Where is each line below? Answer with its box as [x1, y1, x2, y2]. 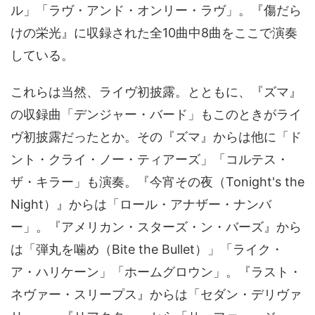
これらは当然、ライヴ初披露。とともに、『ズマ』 [11, 84, 302, 99]
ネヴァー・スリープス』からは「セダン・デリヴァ [11, 287, 302, 302]
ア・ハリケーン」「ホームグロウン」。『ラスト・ [11, 264, 302, 279]
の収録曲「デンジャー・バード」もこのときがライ [11, 107, 302, 122]
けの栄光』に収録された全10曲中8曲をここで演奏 [11, 25, 297, 40]
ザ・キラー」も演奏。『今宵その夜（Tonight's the [11, 174, 304, 189]
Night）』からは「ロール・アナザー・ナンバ [11, 197, 271, 212]
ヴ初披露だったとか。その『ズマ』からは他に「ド [11, 129, 302, 144]
